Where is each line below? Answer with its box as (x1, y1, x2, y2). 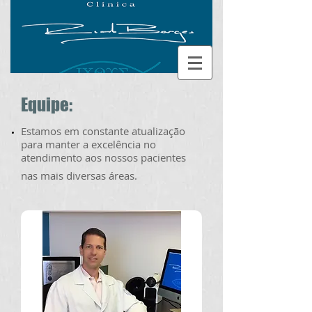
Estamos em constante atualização (21, 124, 185, 138)
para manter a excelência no (21, 137, 156, 151)
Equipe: (21, 94, 72, 115)
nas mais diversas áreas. (21, 169, 140, 182)
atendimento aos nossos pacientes (21, 150, 186, 164)
